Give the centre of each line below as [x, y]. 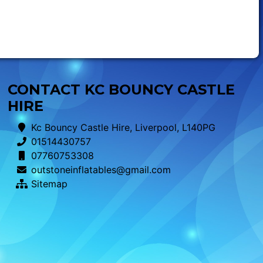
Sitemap [49, 184]
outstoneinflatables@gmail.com [101, 170]
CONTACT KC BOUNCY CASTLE [121, 90]
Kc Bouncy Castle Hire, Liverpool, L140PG [123, 128]
